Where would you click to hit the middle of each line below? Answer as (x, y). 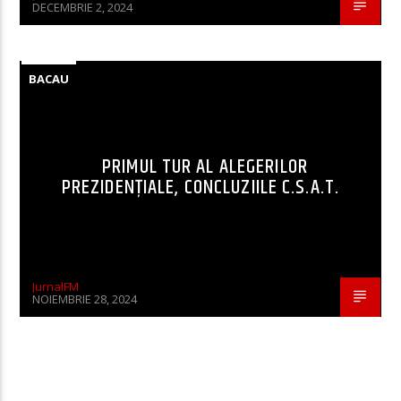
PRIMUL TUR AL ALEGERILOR (205, 166)
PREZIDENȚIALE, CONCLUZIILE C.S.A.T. (200, 187)
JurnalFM (56, 286)
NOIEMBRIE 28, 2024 (85, 299)
